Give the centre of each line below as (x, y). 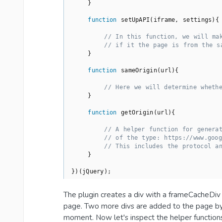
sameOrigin (139, 71)
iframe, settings (183, 20)
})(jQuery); (91, 172)
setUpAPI (135, 20)
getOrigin (137, 113)
